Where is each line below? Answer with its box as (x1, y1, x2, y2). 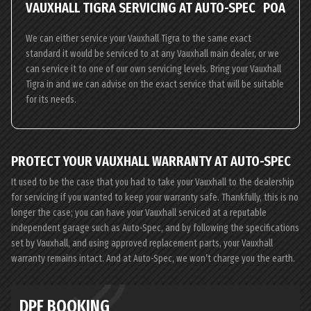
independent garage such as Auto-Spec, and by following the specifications (11, 222, 299, 234)
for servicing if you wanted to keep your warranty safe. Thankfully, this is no (11, 192, 299, 203)
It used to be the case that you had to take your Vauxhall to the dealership (11, 176, 294, 188)
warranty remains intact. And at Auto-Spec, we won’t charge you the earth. (11, 253, 295, 264)
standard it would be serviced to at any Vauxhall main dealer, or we (26, 48, 279, 60)
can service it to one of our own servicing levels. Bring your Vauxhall (26, 63, 281, 75)
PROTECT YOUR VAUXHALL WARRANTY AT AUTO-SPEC (11, 153, 291, 169)
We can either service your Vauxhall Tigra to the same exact (26, 33, 251, 44)
